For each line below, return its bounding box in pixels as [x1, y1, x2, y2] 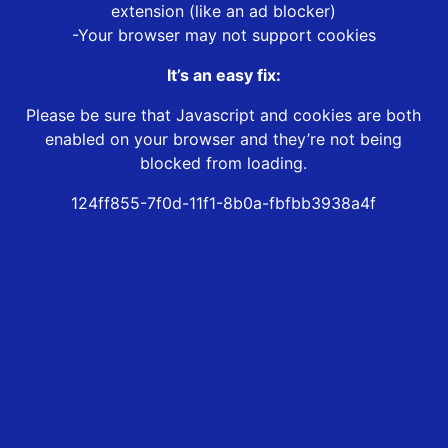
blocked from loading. [140, 153, 308, 174]
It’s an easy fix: [166, 65, 281, 86]
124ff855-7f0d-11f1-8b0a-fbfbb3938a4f [71, 193, 377, 214]
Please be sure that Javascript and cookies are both [26, 105, 422, 126]
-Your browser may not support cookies [71, 25, 376, 46]
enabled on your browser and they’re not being [45, 129, 403, 150]
